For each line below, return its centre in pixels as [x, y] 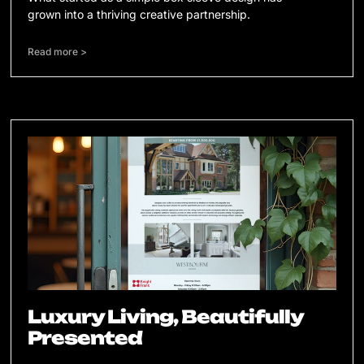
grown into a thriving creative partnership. [139, 14]
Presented [85, 338]
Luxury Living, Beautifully [166, 317]
